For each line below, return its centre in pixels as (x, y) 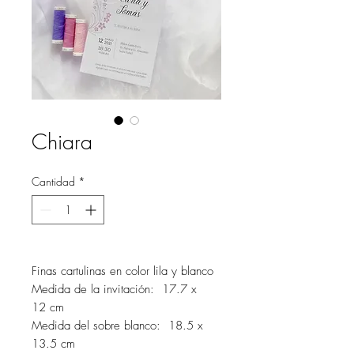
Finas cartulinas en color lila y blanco (122, 271)
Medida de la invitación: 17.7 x (114, 289)
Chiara (62, 142)
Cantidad (53, 181)
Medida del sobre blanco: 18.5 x (117, 326)
